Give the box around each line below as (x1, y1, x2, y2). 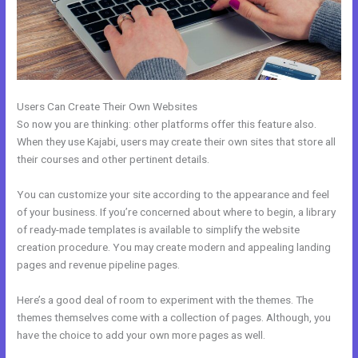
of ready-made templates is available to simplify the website (17, 222, 300, 236)
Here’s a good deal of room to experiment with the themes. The (17, 292, 314, 306)
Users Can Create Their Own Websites (17, 100, 198, 113)
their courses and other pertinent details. (17, 153, 210, 165)
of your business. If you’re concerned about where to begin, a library (17, 205, 336, 218)
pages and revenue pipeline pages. (17, 257, 181, 271)
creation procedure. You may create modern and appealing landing (17, 240, 332, 253)
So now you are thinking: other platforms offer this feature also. (17, 117, 317, 130)
